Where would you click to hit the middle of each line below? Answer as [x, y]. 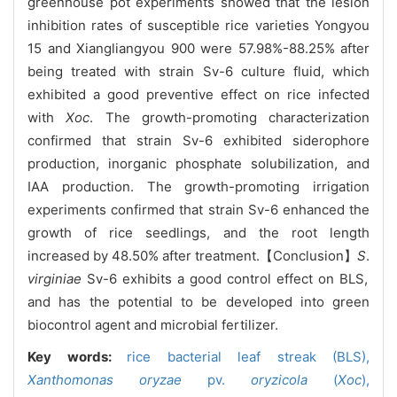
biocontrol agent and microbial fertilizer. [153, 324]
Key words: [77, 356]
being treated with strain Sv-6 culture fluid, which [198, 71]
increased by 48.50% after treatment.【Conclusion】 [192, 255]
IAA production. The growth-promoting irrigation [198, 186]
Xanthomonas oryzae [105, 379]
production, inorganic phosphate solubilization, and [198, 163]
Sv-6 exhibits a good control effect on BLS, [225, 278]
